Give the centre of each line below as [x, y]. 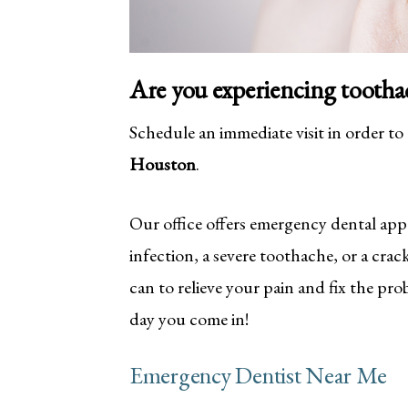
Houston [163, 164]
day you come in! [189, 319]
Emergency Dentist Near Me [258, 376]
